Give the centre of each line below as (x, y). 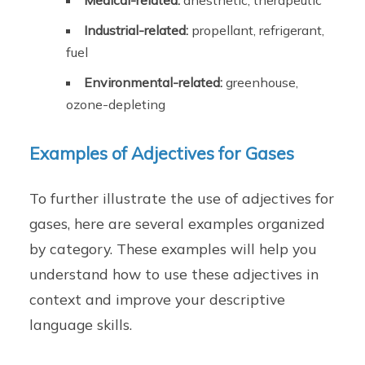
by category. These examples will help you (174, 248)
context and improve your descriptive (158, 299)
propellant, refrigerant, (257, 31)
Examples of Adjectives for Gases (162, 153)
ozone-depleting (116, 105)
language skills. (81, 324)
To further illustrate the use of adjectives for (182, 198)
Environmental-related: (154, 83)
